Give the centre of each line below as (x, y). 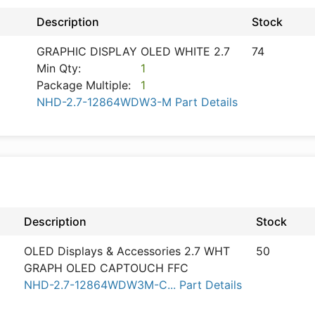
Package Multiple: (84, 85)
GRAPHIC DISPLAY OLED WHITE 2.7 (133, 51)
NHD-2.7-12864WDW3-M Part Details (137, 102)
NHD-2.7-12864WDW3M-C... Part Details (133, 285)
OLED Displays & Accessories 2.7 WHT (127, 251)
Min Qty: (59, 68)
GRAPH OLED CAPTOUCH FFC (106, 268)
